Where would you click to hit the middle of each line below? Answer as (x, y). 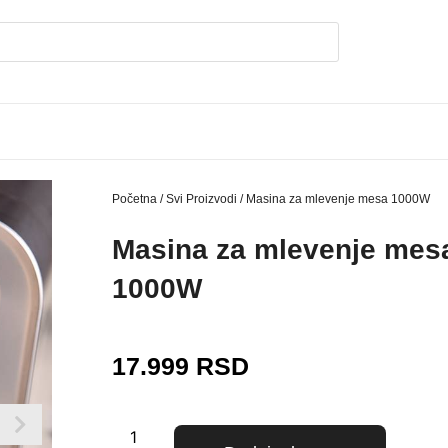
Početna (134, 199)
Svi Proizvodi (201, 199)
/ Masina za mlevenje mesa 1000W (333, 199)
